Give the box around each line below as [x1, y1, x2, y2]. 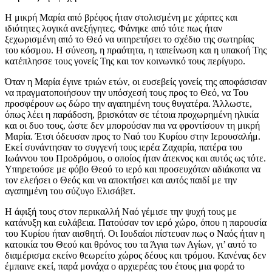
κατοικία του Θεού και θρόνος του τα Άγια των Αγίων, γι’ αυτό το [5, 239, 257, 250]
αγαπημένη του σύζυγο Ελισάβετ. [5, 186, 135, 197]
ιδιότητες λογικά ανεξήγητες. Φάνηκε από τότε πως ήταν [5, 23, 222, 34]
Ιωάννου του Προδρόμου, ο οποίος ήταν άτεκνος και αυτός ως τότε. [5, 153, 266, 164]
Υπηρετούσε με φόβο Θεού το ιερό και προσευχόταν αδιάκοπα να [5, 164, 260, 175]
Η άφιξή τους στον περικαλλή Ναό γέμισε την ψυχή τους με [5, 206, 237, 217]
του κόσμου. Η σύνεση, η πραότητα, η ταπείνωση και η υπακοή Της [5, 45, 267, 56]
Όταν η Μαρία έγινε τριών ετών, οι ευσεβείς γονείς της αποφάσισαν [5, 76, 267, 87]
